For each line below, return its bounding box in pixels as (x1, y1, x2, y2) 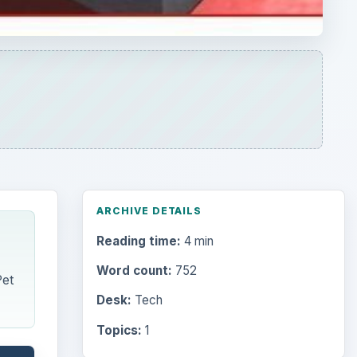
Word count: (96, 263, 172, 279)
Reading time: (96, 233, 181, 249)
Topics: (96, 322, 142, 338)
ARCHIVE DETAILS (96, 204, 202, 217)
